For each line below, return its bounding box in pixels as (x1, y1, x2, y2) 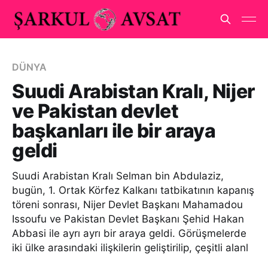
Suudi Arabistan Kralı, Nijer (12, 80, 255, 103)
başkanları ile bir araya (12, 119, 216, 142)
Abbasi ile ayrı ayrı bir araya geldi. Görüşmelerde (12, 227, 246, 239)
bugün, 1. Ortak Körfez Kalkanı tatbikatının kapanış (12, 184, 254, 196)
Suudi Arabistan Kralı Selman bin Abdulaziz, (12, 170, 224, 182)
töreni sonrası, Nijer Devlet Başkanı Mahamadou (12, 199, 243, 211)
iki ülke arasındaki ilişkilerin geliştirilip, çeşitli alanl (12, 242, 248, 254)
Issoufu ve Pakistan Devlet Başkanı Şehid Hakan (12, 213, 244, 225)
